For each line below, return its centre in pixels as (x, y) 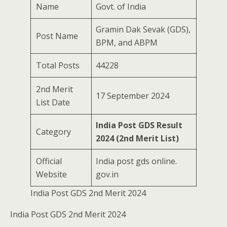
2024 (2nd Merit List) (137, 139)
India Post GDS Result (139, 125)
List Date (53, 103)
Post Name (57, 36)
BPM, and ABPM (127, 43)
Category (53, 132)
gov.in (107, 175)
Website (51, 175)
